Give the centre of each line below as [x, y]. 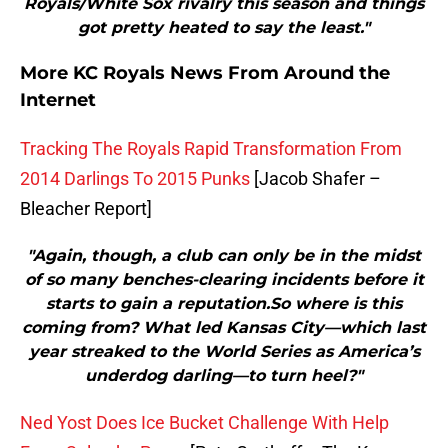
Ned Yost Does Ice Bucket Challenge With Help [204, 423]
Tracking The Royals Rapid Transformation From [211, 149]
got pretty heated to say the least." [224, 28]
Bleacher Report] [86, 209]
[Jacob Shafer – [315, 179]
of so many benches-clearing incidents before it [224, 280]
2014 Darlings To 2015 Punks [135, 179]
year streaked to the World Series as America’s [224, 352]
